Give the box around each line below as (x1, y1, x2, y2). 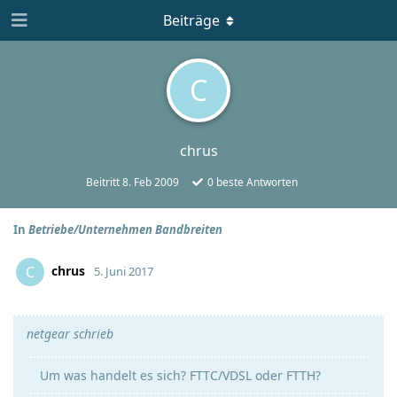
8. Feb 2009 (122, 175, 179, 190)
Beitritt (86, 175, 122, 190)
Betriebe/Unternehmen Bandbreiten (28, 222, 222, 237)
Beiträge (163, 11, 220, 30)
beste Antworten (214, 175, 298, 190)
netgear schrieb (27, 325, 113, 342)
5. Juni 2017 (94, 262, 153, 279)
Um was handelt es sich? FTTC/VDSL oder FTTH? (40, 367, 321, 384)
